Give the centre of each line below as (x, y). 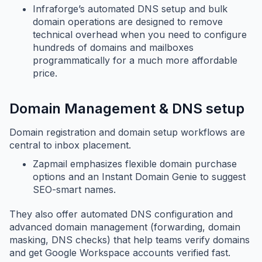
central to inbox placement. (70, 145)
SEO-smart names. (74, 190)
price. (45, 73)
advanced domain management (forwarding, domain (125, 227)
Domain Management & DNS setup (127, 109)
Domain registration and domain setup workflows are (127, 132)
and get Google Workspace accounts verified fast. (120, 253)
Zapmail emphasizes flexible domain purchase (135, 164)
